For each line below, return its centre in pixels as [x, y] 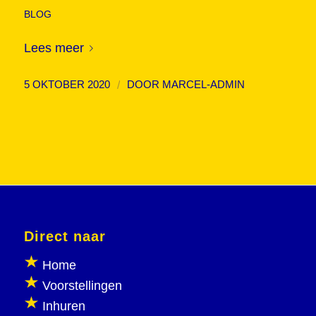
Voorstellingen [82, 286]
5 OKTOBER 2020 [67, 85]
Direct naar [65, 237]
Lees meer [54, 48]
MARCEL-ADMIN [203, 85]
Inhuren [63, 306]
